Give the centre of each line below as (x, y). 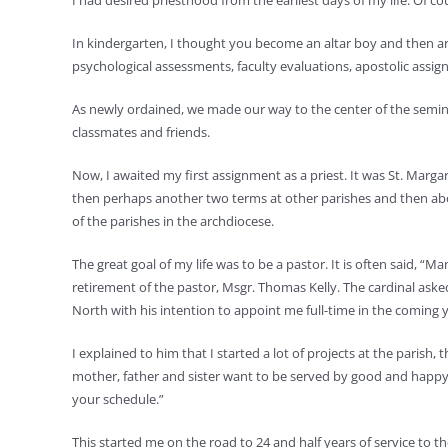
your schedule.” (118, 399)
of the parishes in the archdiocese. (173, 221)
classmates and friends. (141, 132)
